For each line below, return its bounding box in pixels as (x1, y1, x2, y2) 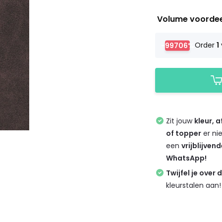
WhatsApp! (166, 153, 207, 163)
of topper (166, 128, 202, 138)
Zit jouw (166, 116, 195, 126)
